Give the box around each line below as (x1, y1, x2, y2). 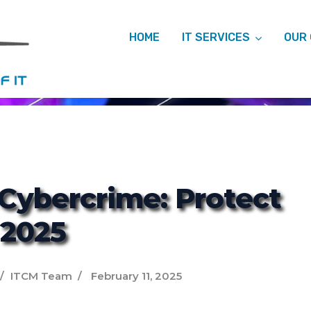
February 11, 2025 (91, 269, 182, 283)
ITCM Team (10, 269, 72, 283)
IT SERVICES (182, 31, 250, 44)
